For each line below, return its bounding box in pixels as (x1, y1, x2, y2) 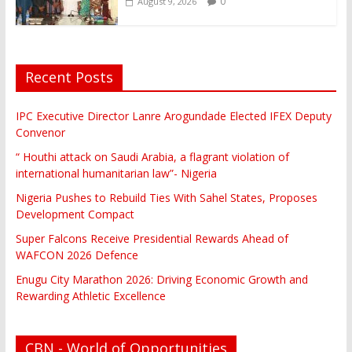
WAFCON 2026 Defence (15, 247, 138, 263)
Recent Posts (24, 68, 113, 87)
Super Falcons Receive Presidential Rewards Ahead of (15, 231, 288, 247)
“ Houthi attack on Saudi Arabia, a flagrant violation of (15, 149, 289, 165)
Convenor (15, 125, 65, 141)
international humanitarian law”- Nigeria (15, 166, 217, 181)
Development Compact (15, 207, 134, 222)
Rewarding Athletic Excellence (15, 288, 166, 304)
